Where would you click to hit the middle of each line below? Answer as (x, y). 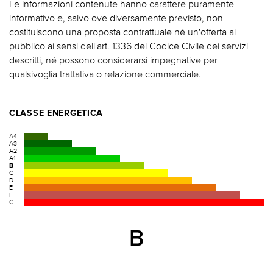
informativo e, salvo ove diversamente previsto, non (116, 18)
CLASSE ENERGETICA (56, 114)
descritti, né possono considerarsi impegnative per (113, 60)
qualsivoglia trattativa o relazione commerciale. (105, 74)
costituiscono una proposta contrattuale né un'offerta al (122, 32)
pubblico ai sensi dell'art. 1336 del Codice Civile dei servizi (129, 46)
